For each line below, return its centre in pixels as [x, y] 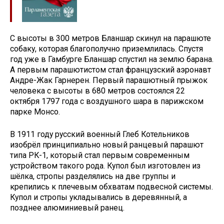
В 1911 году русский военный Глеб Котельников [100, 134]
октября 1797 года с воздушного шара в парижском [107, 101]
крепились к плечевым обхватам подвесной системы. [111, 186]
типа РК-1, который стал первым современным [100, 155]
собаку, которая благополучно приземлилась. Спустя [106, 48]
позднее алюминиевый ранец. [67, 207]
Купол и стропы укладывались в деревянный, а [98, 197]
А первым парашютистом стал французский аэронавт [110, 69]
